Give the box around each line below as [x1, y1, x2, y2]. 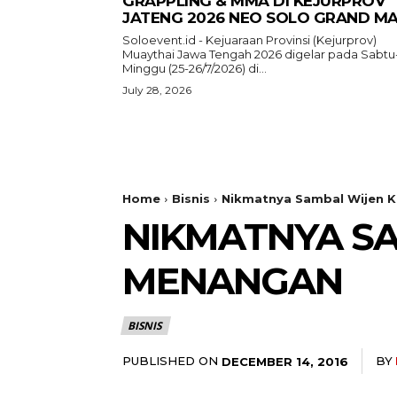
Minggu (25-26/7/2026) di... [122, 60, 267, 75]
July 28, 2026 [122, 82, 191, 97]
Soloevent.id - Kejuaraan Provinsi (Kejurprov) [122, 32, 377, 47]
